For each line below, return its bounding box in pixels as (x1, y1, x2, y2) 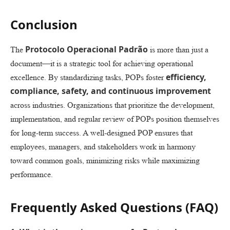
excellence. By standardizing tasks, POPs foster (10, 72, 166, 83)
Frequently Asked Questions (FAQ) (10, 198, 218, 216)
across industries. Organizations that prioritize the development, (10, 100, 215, 110)
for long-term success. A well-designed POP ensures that (10, 128, 193, 138)
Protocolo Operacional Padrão (25, 44, 148, 55)
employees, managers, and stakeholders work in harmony (10, 142, 196, 152)
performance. (10, 169, 53, 180)
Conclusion (10, 16, 78, 33)
